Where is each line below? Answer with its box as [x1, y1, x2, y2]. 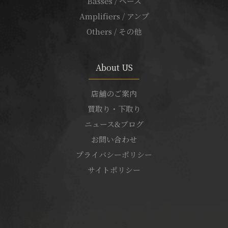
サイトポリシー [88, 164, 140, 175]
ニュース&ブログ [84, 118, 144, 129]
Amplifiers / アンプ [79, 10, 149, 21]
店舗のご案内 [91, 88, 137, 99]
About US [95, 61, 133, 73]
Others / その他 [87, 25, 141, 37]
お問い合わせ [91, 133, 137, 145]
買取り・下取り [87, 103, 141, 114]
